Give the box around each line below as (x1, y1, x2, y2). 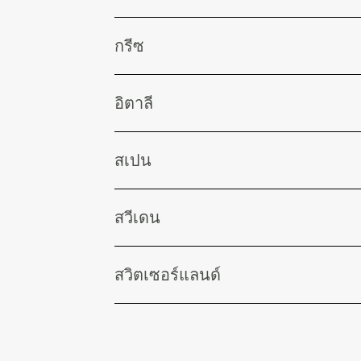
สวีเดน (114, 206, 160, 228)
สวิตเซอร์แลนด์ (114, 263, 221, 285)
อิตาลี (114, 92, 153, 114)
